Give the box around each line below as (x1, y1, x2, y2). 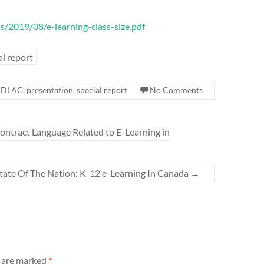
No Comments (150, 85, 203, 95)
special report (77, 85, 127, 95)
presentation (27, 85, 73, 95)
